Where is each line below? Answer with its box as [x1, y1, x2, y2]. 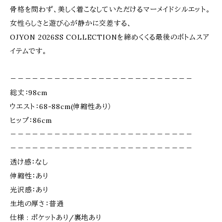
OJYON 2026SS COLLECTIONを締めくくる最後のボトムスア [10, 33, 210, 42]
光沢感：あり [10, 185, 49, 194]
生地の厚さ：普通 [10, 199, 64, 208]
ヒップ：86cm [10, 116, 52, 125]
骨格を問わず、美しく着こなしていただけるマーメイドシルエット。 [10, 5, 211, 14]
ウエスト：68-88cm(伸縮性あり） [10, 102, 112, 111]
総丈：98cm [10, 88, 48, 97]
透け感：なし [10, 158, 48, 166]
